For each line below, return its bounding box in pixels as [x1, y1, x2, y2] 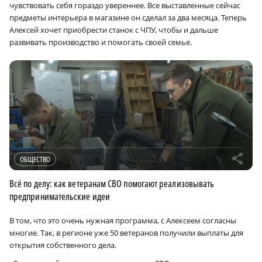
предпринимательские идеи [9, 189, 110, 203]
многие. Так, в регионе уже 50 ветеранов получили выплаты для [9, 227, 243, 238]
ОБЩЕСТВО [20, 153, 50, 164]
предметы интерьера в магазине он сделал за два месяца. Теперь [9, 12, 247, 23]
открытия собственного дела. [9, 239, 116, 250]
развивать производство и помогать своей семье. [9, 36, 192, 47]
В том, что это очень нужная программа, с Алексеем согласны [9, 215, 236, 226]
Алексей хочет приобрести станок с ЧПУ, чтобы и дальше [9, 24, 218, 35]
